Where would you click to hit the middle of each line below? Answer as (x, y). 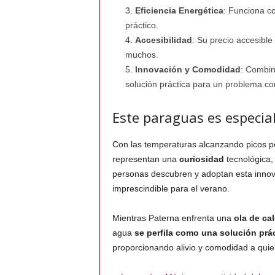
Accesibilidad (163, 40)
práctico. (141, 25)
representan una (145, 159)
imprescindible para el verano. (171, 189)
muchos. (141, 55)
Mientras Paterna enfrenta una (173, 218)
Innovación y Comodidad (188, 70)
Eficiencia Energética (179, 11)
